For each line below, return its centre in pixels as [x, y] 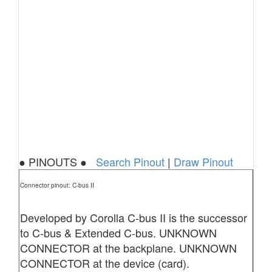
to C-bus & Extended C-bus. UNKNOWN [118, 233]
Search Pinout [130, 161]
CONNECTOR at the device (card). [104, 263]
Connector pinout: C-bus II [57, 185]
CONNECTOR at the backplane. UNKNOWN [128, 248]
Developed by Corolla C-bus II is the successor [133, 217]
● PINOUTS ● [57, 161]
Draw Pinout [203, 161]
